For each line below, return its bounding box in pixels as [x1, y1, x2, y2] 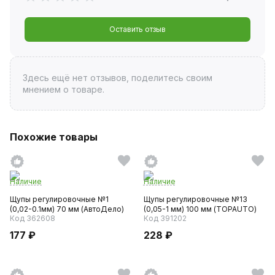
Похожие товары [10, 130, 98, 143]
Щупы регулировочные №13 [143, 194, 247, 204]
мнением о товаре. [22, 83, 104, 95]
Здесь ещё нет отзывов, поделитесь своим [22, 72, 212, 83]
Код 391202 [143, 213, 187, 223]
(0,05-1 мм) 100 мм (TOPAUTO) [143, 204, 257, 214]
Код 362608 [10, 213, 55, 223]
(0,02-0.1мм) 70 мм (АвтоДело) [10, 204, 124, 214]
